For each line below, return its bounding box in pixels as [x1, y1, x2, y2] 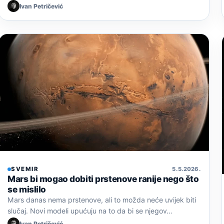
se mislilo [7, 184, 46, 195]
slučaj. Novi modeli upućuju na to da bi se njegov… [7, 206, 173, 215]
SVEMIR [11, 165, 39, 173]
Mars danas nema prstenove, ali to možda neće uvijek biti [7, 195, 196, 204]
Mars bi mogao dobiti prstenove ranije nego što [7, 173, 199, 184]
